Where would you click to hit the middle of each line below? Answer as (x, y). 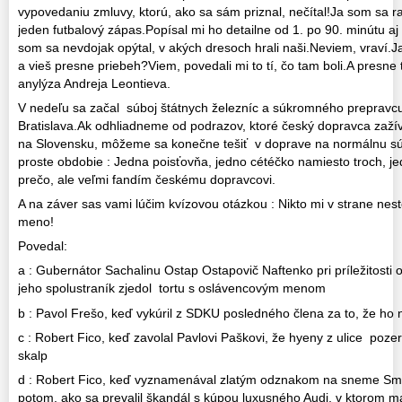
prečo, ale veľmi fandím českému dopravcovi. (147, 180)
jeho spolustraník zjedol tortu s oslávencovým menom (172, 288)
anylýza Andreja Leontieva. (94, 83)
